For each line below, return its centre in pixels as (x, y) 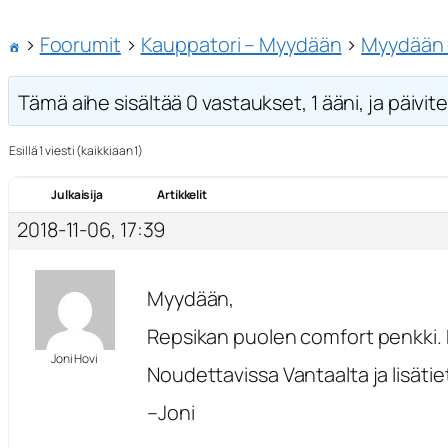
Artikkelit (182, 195)
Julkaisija (77, 195)
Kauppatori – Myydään (241, 44)
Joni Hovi (74, 359)
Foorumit (80, 44)
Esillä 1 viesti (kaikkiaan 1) (76, 151)
